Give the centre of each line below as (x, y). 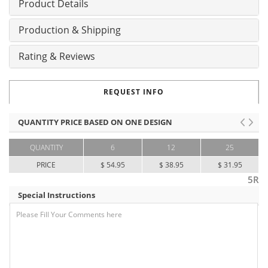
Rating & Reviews (57, 57)
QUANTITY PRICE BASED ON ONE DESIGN (95, 122)
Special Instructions (57, 195)
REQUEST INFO (134, 92)
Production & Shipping (70, 30)
